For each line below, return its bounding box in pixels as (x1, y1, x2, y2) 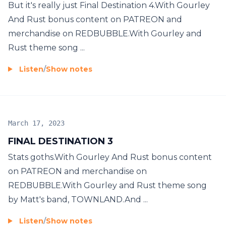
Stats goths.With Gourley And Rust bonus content (8, 152, 212, 162)
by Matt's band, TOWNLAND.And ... (8, 194, 148, 204)
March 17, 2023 (8, 119, 65, 127)
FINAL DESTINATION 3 (8, 135, 113, 147)
